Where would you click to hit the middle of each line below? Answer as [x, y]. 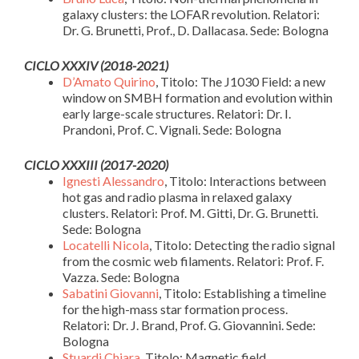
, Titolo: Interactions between [245, 180]
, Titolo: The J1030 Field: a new [240, 81]
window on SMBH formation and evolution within [198, 97]
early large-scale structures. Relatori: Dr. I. [177, 113]
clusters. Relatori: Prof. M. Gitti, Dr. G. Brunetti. [190, 212]
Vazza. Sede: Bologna [121, 276]
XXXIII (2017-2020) [115, 164]
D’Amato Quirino [109, 81]
